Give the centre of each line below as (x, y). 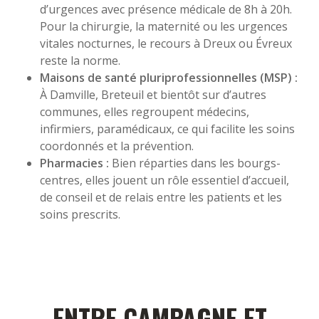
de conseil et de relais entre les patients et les (161, 197)
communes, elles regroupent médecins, (145, 111)
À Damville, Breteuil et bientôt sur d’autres (153, 94)
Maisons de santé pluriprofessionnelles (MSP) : (169, 77)
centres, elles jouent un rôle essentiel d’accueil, (164, 180)
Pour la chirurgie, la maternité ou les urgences (164, 26)
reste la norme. (80, 60)
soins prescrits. (80, 214)
